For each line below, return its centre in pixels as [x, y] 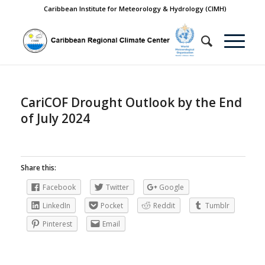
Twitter [117, 187]
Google [171, 187]
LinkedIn [56, 205]
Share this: [38, 167]
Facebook [59, 187]
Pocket [112, 205]
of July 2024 [55, 118]
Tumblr [217, 205]
